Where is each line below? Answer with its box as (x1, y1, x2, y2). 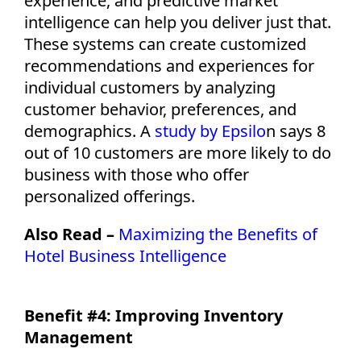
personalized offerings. (24, 185, 195, 207)
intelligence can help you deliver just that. (24, 10, 331, 33)
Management (24, 326, 133, 348)
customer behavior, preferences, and (24, 98, 297, 120)
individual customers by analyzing (24, 76, 276, 98)
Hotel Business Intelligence (24, 244, 226, 267)
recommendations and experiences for (24, 54, 314, 77)
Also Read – (24, 222, 114, 245)
